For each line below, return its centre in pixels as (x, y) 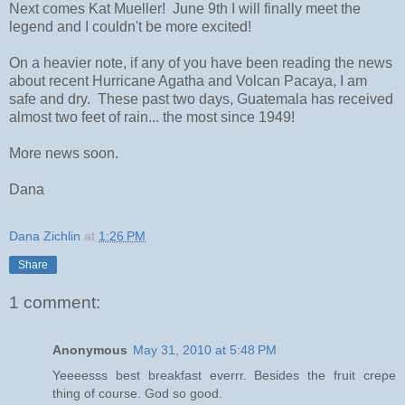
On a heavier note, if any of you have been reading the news (201, 62)
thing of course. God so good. (137, 393)
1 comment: (55, 303)
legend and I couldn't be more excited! (130, 26)
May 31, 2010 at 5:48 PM (205, 349)
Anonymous (90, 349)
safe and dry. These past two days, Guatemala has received (201, 99)
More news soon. (64, 153)
